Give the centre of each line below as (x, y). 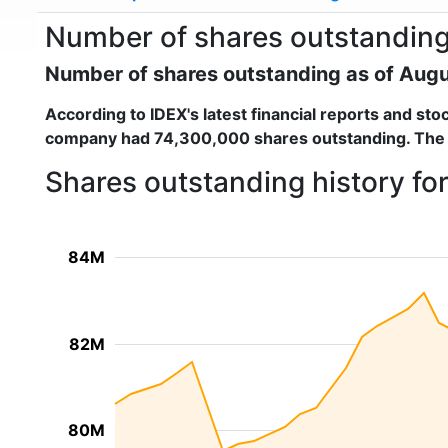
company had (99, 138)
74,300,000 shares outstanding (280, 138)
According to (97, 114)
